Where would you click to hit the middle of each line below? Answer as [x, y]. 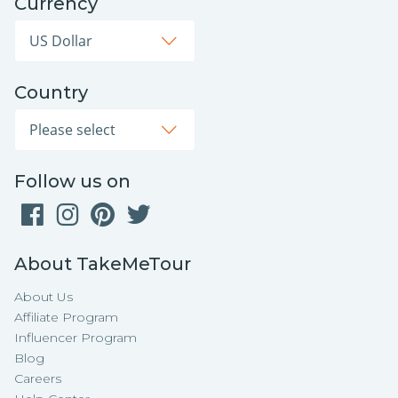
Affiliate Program [66, 318]
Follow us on [72, 182]
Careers [38, 379]
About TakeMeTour [103, 264]
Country [51, 93]
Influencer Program [76, 338]
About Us [44, 297]
